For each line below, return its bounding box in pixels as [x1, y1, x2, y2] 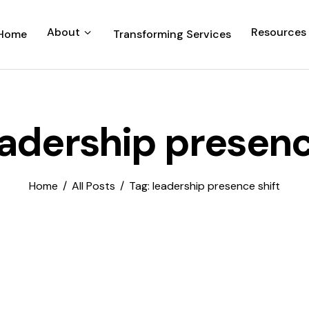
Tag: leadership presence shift [129, 179, 281, 194]
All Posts [72, 179, 115, 194]
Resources [250, 24, 306, 39]
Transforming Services [113, 27, 232, 42]
